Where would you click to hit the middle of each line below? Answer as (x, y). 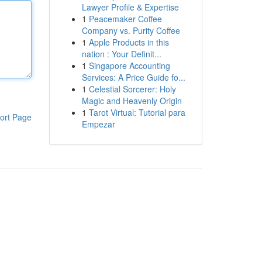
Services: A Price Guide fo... (133, 77)
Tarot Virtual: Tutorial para (137, 112)
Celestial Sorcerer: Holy (132, 89)
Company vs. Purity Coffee (131, 30)
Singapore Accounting (129, 65)
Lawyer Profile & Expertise (130, 7)
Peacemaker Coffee (125, 19)
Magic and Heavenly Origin (132, 101)
